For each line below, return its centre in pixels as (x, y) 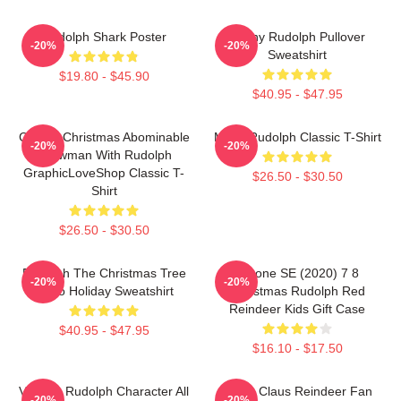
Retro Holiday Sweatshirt (104, 291)
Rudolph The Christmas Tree (104, 273)
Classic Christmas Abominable (104, 137)
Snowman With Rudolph (104, 155)
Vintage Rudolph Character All (104, 391)
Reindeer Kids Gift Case (297, 309)
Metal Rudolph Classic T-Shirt (297, 137)
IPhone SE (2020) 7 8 (297, 273)
